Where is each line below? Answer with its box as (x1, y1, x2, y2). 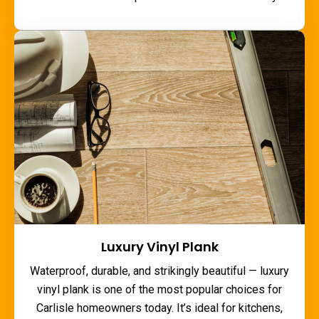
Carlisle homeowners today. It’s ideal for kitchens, (36, 301, 283, 315)
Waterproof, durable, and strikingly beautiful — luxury (30, 264, 289, 278)
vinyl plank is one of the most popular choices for (37, 283, 282, 297)
